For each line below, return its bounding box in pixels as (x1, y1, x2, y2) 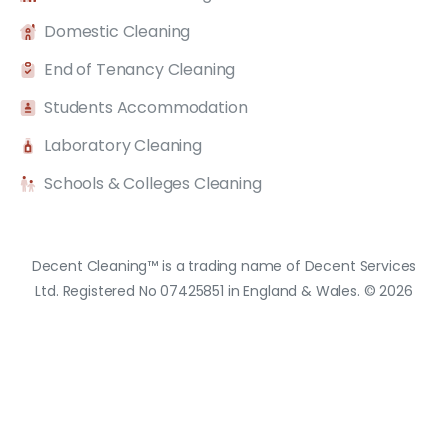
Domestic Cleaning (44, 20, 191, 44)
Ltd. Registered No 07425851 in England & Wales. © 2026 (35, 281, 413, 302)
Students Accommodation (44, 96, 248, 120)
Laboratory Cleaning (44, 134, 202, 158)
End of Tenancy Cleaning (44, 58, 236, 82)
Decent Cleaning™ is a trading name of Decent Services (31, 256, 417, 277)
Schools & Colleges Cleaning (44, 172, 262, 196)
